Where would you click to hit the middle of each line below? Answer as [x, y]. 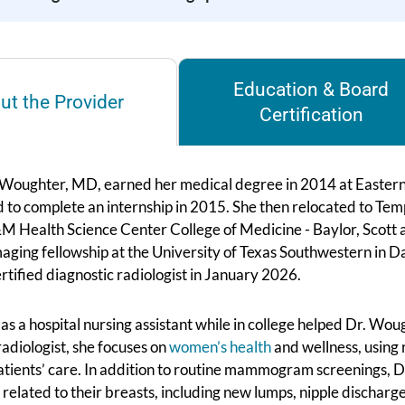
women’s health [220, 347]
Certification [311, 115]
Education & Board [311, 90]
